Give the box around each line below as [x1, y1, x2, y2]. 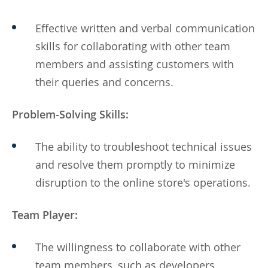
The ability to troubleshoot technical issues [35, 139, 252, 154]
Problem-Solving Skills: [12, 106, 129, 121]
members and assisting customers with [35, 56, 234, 71]
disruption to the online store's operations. [35, 175, 251, 190]
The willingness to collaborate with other [35, 239, 240, 254]
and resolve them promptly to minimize [35, 157, 235, 172]
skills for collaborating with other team [35, 38, 230, 53]
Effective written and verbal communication [35, 20, 255, 35]
